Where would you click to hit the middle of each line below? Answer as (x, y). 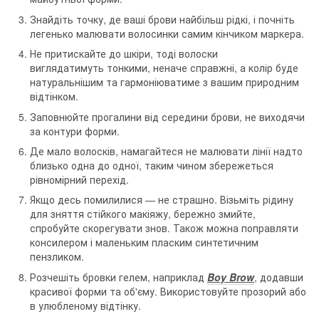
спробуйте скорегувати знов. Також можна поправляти (164, 228)
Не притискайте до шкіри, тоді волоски (124, 54)
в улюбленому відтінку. (85, 305)
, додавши (279, 277)
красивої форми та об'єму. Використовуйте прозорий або (168, 291)
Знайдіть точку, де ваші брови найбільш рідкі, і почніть (162, 19)
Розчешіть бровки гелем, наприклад (119, 277)
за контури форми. (75, 131)
